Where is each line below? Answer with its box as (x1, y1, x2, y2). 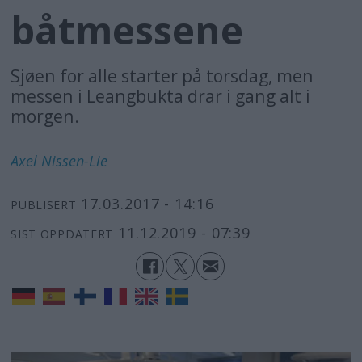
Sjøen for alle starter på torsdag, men (11, 63, 314, 87)
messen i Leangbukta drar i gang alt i (11, 83, 311, 107)
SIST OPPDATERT (11, 225, 114, 242)
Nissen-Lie (41, 150, 108, 170)
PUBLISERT (11, 196, 77, 213)
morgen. (11, 103, 80, 128)
